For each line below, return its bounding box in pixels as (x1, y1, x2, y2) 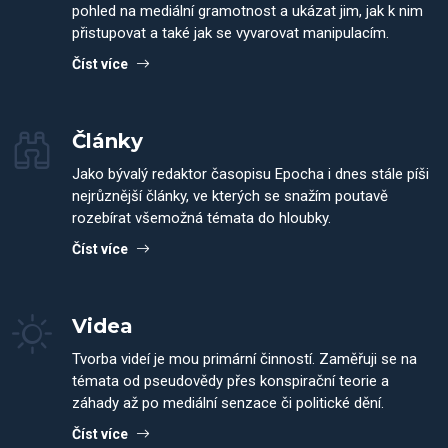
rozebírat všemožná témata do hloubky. (72, 209, 331, 227)
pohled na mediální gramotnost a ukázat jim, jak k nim (72, 2, 423, 20)
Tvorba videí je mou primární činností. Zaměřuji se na (72, 350, 417, 368)
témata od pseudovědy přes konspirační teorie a (72, 372, 389, 390)
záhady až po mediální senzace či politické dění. (72, 394, 384, 412)
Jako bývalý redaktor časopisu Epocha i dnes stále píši (72, 165, 429, 183)
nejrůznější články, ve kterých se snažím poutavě (72, 187, 388, 205)
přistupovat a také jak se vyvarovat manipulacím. (72, 24, 389, 42)
